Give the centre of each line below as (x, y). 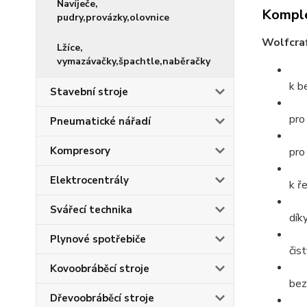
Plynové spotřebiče (98, 239)
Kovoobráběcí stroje (100, 269)
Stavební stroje (89, 92)
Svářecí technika (91, 210)
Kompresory (80, 151)
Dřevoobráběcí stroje (102, 298)
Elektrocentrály (89, 180)
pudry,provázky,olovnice (113, 17)
